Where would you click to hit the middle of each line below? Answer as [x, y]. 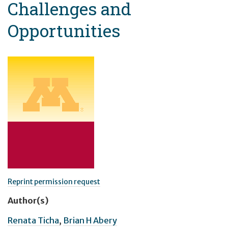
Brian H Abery [90, 221]
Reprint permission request [54, 182]
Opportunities [64, 31]
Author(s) [28, 200]
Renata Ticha [33, 221]
